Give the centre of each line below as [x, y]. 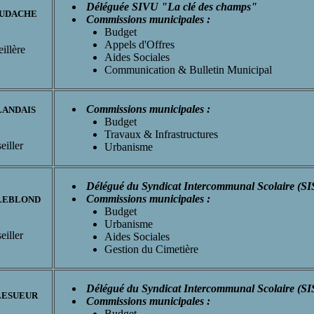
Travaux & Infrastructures [161, 134]
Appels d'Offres [139, 44]
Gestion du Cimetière [151, 249]
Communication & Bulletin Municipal [188, 69]
